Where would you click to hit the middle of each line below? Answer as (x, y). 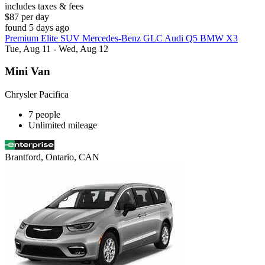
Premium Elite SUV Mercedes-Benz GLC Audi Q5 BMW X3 (121, 38)
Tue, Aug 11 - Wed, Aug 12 (56, 49)
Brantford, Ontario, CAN (52, 157)
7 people (44, 114)
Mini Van (28, 72)
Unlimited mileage (63, 125)
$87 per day (27, 17)
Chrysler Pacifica (37, 94)
